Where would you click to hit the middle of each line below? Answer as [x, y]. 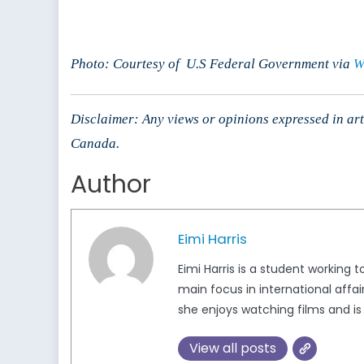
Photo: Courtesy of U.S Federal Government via [212, 64]
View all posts [233, 349]
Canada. [95, 144]
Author [111, 185]
